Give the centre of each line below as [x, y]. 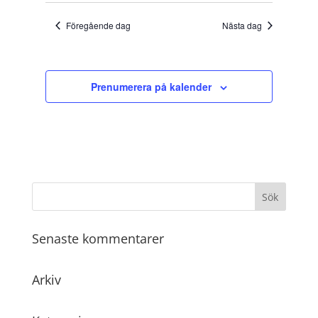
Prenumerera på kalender [151, 87]
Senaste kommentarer [98, 238]
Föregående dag [99, 25]
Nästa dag [242, 25]
